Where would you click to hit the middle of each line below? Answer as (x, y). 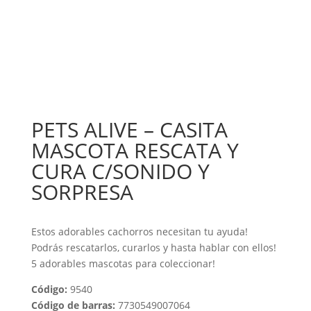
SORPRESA (82, 192)
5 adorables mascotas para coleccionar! (123, 263)
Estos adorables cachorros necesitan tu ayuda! (139, 232)
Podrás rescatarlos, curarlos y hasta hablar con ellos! (153, 247)
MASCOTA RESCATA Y (135, 150)
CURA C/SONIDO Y (120, 171)
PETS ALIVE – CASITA (129, 129)
